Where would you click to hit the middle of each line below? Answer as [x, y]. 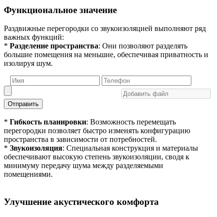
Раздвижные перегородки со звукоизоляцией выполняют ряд [105, 29]
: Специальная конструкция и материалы [130, 148]
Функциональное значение [60, 10]
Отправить [23, 104]
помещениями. [28, 174]
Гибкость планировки [48, 122]
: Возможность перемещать [131, 122]
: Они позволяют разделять [143, 46]
